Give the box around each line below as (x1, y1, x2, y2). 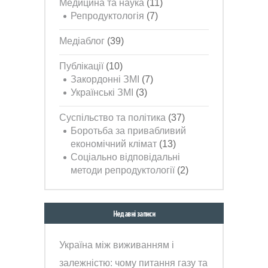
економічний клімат (71, 139, 157, 150)
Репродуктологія (71, 10, 145, 21)
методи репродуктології (71, 165, 175, 176)
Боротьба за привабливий (71, 126, 187, 136)
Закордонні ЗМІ (71, 74, 140, 85)
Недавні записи (112, 208, 156, 219)
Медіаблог (59, 35, 105, 46)
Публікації (59, 61, 104, 72)
